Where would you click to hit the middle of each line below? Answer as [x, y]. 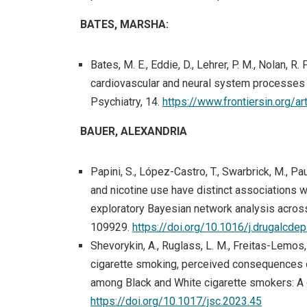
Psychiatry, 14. [126, 101]
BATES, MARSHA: [124, 24]
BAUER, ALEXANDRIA [134, 131]
